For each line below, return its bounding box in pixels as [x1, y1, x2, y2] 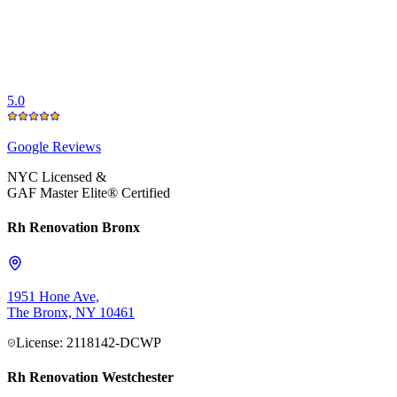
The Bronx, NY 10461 [7, 304, 135, 320]
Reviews [52, 139, 101, 155]
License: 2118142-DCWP [16, 334, 161, 350]
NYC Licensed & [7, 169, 106, 185]
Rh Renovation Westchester [7, 369, 174, 385]
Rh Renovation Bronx [7, 220, 140, 236]
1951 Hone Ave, [7, 288, 99, 304]
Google [7, 139, 52, 155]
